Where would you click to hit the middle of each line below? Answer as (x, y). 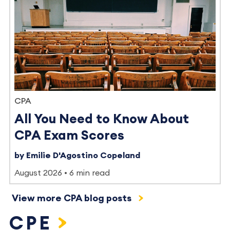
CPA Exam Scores (69, 136)
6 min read (90, 173)
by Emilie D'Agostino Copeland (77, 155)
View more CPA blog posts (73, 198)
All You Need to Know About (102, 119)
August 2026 (38, 173)
